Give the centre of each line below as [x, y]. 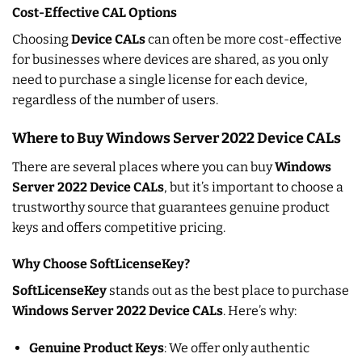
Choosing [42, 39]
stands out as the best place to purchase [228, 291]
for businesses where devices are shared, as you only [170, 59]
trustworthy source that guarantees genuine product [171, 207]
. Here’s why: [260, 311]
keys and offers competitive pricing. [119, 227]
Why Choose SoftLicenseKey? [101, 264]
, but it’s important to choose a [254, 187]
